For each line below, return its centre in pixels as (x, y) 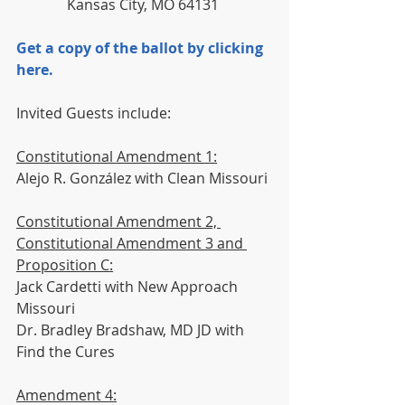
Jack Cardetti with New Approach (129, 287)
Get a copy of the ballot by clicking (141, 48)
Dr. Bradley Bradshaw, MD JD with (132, 330)
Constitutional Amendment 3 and (132, 244)
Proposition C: (65, 265)
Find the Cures (66, 352)
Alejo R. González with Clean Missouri (142, 179)
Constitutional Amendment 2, (118, 222)
